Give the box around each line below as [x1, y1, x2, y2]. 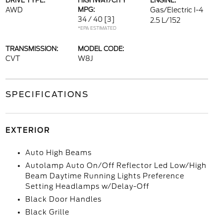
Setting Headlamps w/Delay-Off [25, 182, 149, 190]
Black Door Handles [25, 195, 102, 203]
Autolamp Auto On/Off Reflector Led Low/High [25, 162, 207, 169]
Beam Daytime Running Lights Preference [25, 172, 184, 180]
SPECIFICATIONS [5, 90, 89, 99]
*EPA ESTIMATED [77, 25, 116, 31]
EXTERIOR [5, 126, 50, 134]
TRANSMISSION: [5, 45, 58, 53]
